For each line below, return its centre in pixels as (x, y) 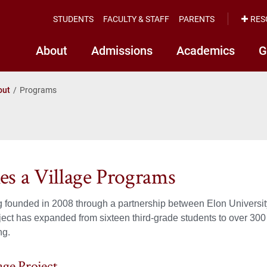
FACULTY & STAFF (136, 18)
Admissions (122, 50)
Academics (206, 50)
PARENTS (197, 18)
